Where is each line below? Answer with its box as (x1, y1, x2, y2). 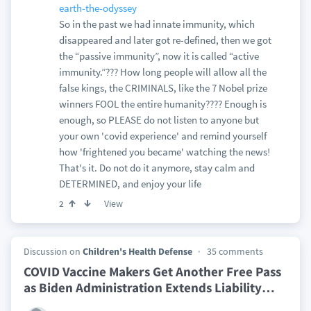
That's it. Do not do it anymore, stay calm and (58, 161, 255, 174)
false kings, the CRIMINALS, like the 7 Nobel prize (58, 81, 267, 94)
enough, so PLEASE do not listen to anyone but (58, 113, 259, 126)
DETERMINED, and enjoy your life (58, 177, 201, 190)
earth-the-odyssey (58, 1, 137, 15)
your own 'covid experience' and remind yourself (58, 129, 267, 142)
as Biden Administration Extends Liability (23, 279, 262, 296)
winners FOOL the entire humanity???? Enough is (58, 97, 267, 110)
